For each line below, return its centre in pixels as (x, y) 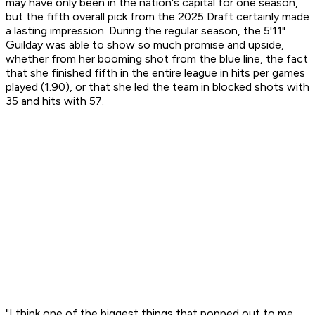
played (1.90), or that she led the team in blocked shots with (157, 87)
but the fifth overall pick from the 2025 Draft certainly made (157, 17)
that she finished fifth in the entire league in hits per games (155, 73)
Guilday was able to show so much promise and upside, (145, 45)
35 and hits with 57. (55, 101)
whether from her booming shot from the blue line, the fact (157, 59)
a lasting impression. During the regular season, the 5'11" (146, 31)
